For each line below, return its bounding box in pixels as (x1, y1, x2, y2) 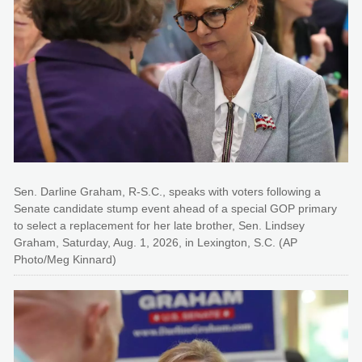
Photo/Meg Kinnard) (14, 253, 116, 267)
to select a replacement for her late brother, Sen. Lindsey (14, 219, 305, 233)
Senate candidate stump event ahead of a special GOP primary (14, 202, 337, 216)
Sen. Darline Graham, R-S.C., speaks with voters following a (14, 185, 321, 199)
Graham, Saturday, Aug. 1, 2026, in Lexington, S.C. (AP (14, 236, 297, 250)
